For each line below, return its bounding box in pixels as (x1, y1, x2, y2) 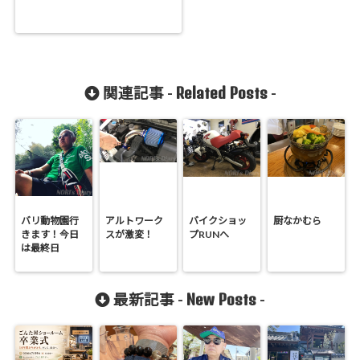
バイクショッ (189, 215, 247, 227)
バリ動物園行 (21, 215, 80, 227)
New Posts (186, 290, 256, 309)
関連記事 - (99, 84, 176, 103)
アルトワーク (104, 215, 163, 227)
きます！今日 (21, 228, 80, 241)
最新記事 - (110, 291, 186, 309)
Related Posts (175, 84, 268, 103)
